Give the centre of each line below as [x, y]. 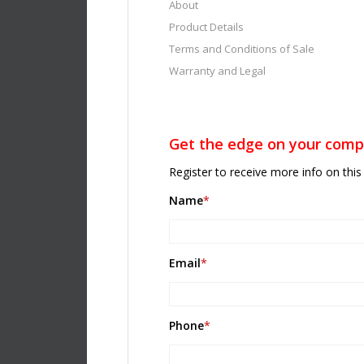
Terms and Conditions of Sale [242, 49]
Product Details [206, 27]
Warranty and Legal [217, 71]
